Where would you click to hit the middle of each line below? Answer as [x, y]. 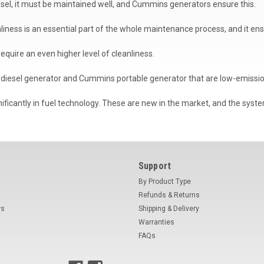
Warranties [156, 222]
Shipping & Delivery [169, 208]
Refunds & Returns [169, 195]
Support [155, 166]
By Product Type [164, 181]
